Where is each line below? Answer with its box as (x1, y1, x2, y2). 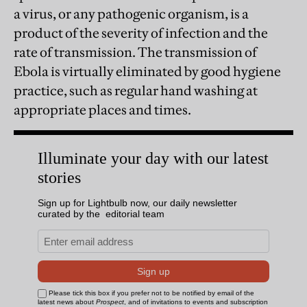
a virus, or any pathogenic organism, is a (14, 5, 249, 22)
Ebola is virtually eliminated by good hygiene (14, 62, 281, 79)
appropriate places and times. (14, 101, 191, 118)
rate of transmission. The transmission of (14, 43, 257, 60)
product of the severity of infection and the (14, 24, 268, 41)
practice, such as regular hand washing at (14, 82, 258, 99)
